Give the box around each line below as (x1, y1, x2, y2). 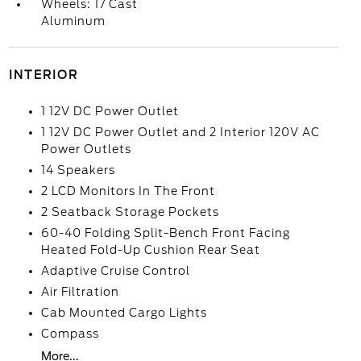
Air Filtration (40, 285, 119, 298)
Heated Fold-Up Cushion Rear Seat (40, 243, 260, 256)
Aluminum (40, 15, 106, 27)
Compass (40, 327, 99, 340)
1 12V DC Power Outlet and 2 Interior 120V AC (40, 126, 320, 139)
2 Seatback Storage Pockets (40, 205, 219, 218)
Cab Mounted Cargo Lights (40, 306, 207, 319)
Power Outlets (40, 143, 131, 156)
